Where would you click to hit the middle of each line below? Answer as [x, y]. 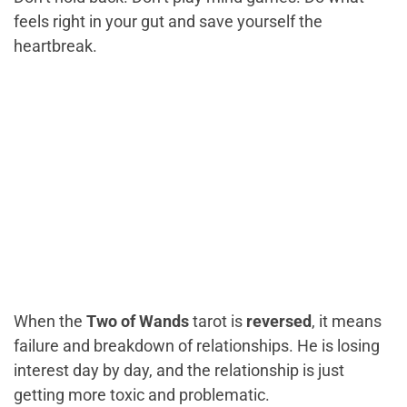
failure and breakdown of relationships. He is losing [197, 346]
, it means [347, 322]
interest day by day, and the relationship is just [179, 371]
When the [50, 322]
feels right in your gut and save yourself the [168, 22]
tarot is [218, 322]
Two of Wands [138, 322]
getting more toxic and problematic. [142, 395]
